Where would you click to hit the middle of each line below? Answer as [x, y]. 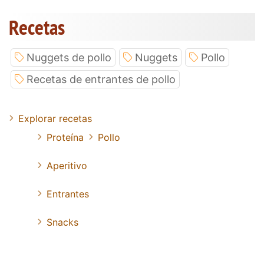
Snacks [62, 222]
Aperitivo [67, 165]
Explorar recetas [55, 118]
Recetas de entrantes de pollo [101, 79]
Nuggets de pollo [69, 57]
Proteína [65, 137]
